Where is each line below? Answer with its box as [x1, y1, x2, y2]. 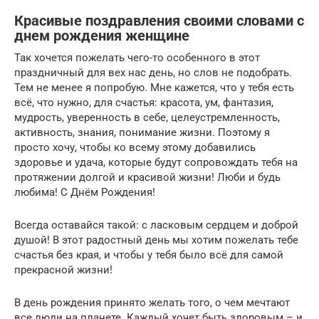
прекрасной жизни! [14, 263, 113, 276]
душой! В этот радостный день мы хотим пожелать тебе [14, 233, 298, 246]
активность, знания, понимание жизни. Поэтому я [14, 125, 270, 139]
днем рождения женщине [14, 27, 189, 44]
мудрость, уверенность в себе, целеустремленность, [14, 110, 280, 124]
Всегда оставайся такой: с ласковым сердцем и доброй [14, 218, 298, 231]
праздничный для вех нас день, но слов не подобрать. [14, 66, 292, 79]
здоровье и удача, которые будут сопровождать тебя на [14, 155, 298, 169]
